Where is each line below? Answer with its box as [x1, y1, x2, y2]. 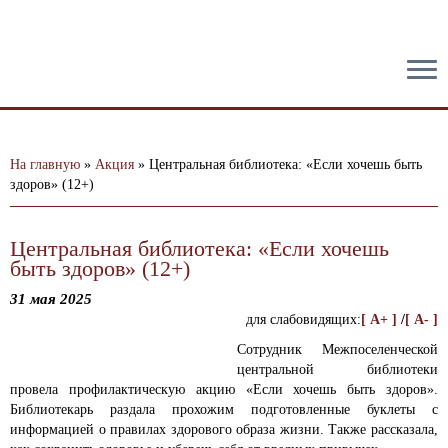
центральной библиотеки [237, 362, 438, 377]
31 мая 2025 [10, 291, 92, 307]
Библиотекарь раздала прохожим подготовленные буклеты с [10, 402, 438, 417]
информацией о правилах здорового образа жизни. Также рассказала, [10, 422, 438, 437]
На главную [10, 157, 80, 172]
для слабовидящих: [246, 312, 361, 327]
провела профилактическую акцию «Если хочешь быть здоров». [10, 382, 438, 397]
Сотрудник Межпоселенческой [237, 342, 438, 357]
